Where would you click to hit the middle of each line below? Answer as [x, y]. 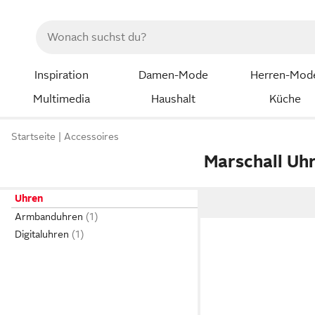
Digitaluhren [42, 234]
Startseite [33, 137]
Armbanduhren [49, 217]
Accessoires [91, 137]
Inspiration [61, 75]
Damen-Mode [173, 75]
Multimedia [61, 99]
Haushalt [173, 99]
